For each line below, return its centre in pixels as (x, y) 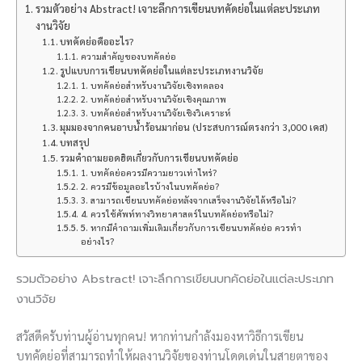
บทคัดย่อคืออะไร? (97, 41)
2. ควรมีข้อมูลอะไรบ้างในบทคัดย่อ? (149, 186)
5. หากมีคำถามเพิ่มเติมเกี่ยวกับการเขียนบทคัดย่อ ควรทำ (191, 227)
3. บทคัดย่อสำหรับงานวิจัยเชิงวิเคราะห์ (155, 112)
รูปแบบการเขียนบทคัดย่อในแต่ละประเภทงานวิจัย (162, 70)
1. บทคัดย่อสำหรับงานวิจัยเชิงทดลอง (152, 85)
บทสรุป (75, 142)
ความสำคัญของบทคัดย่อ (128, 56)
